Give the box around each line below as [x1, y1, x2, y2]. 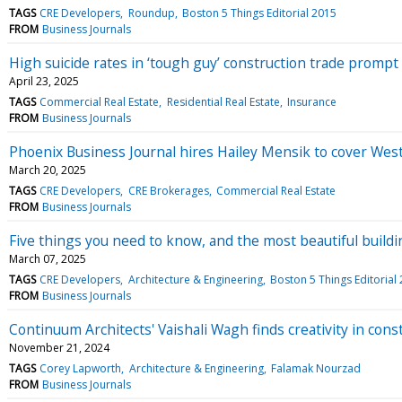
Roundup [127, 4, 175, 21]
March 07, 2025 [9, 250, 86, 267]
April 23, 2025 [9, 73, 79, 89]
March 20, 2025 [9, 162, 86, 178]
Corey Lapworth [39, 360, 122, 376]
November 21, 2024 [9, 339, 109, 355]
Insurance [286, 93, 336, 109]
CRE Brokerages [127, 182, 209, 198]
